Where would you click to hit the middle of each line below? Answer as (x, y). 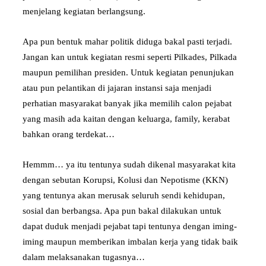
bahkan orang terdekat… (69, 134)
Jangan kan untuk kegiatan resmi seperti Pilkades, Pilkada (130, 57)
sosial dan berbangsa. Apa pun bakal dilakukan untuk (122, 210)
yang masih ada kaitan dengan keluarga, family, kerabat (126, 118)
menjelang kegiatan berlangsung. (84, 11)
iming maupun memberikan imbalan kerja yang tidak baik (130, 241)
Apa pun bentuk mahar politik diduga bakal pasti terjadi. (127, 41)
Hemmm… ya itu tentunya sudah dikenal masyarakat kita (129, 164)
